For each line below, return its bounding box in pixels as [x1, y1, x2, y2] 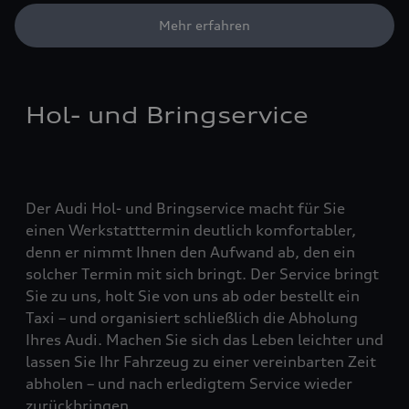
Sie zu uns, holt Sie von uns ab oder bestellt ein [26, 287, 360, 306]
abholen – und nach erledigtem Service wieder [26, 374, 352, 393]
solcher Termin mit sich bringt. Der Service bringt [26, 265, 379, 284]
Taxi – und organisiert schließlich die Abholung [26, 309, 358, 328]
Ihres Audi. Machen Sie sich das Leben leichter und [26, 330, 383, 350]
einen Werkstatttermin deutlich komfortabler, [26, 221, 356, 240]
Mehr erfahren [159, 17, 250, 34]
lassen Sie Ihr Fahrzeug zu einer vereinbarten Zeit [26, 352, 376, 372]
